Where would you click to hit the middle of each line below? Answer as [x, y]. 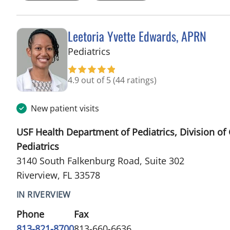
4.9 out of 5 [90, 80]
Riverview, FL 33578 [58, 175]
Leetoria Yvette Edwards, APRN [137, 36]
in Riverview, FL [143, 51]
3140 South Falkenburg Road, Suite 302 [100, 160]
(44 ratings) [135, 80]
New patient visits [65, 108]
